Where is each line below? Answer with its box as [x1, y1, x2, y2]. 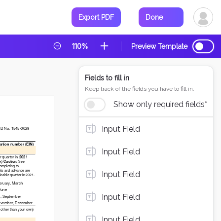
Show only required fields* [113, 100, 207, 109]
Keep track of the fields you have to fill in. [85, 85, 194, 92]
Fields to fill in [85, 74, 129, 82]
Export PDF [78, 13, 114, 21]
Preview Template [131, 42, 187, 50]
